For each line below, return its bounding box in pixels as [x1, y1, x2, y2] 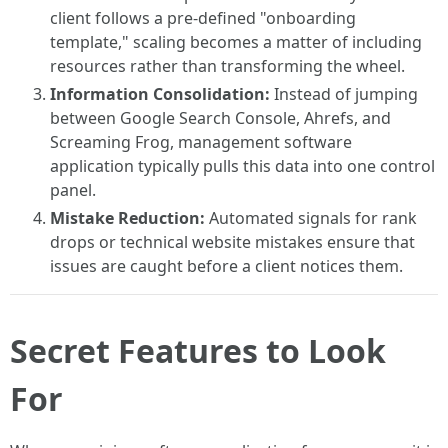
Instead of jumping [270, 83, 418, 105]
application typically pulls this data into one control [50, 155, 435, 177]
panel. [50, 179, 96, 201]
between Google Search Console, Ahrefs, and [50, 107, 391, 129]
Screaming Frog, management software [50, 131, 352, 153]
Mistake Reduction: [50, 207, 205, 229]
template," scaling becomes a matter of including [50, 31, 422, 53]
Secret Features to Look [10, 329, 386, 372]
